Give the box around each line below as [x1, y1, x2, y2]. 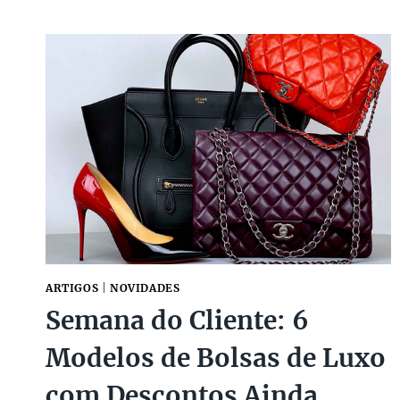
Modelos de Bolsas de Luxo [46, 342, 386, 375]
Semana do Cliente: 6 [46, 304, 309, 337]
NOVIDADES [109, 281, 180, 296]
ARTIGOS [46, 281, 99, 296]
